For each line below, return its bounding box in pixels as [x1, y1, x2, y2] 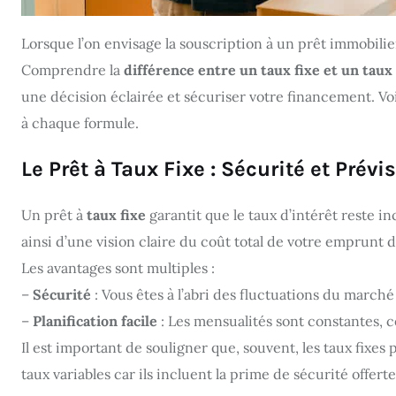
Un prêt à [21, 205, 87, 224]
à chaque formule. [21, 113, 139, 132]
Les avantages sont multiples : [21, 258, 215, 277]
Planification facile [33, 311, 157, 330]
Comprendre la [21, 60, 124, 79]
